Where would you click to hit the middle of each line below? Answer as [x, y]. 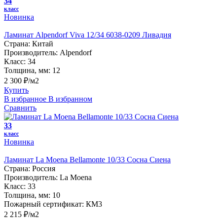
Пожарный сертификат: [44, 204]
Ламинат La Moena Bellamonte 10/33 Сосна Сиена [87, 159]
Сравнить [20, 108]
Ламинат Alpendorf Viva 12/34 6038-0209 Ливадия [88, 35]
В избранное [25, 99]
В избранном [70, 99]
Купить [16, 90]
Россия [44, 168]
